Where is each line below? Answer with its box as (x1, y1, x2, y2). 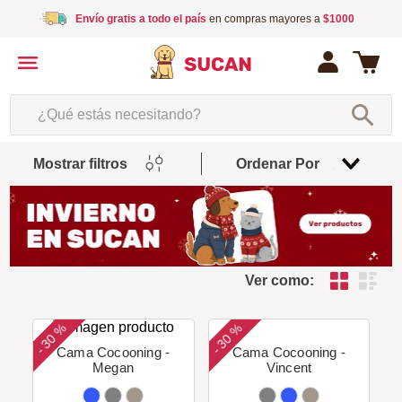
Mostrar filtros (32, 155, 127, 171)
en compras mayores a (205, 13, 323, 25)
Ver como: (245, 272, 315, 288)
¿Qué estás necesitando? (9, 92, 173, 109)
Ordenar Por (236, 155, 320, 171)
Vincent (266, 359, 312, 375)
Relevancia (267, 156, 334, 172)
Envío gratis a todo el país (74, 13, 206, 25)
